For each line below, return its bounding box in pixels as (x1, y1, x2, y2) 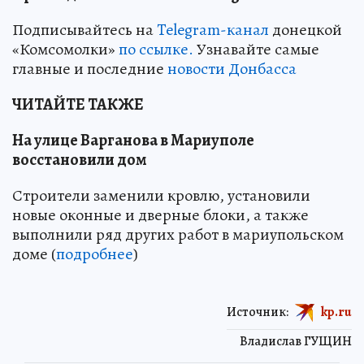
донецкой (269, 19, 342, 41)
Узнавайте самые (193, 38, 319, 61)
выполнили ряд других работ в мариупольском (12, 223, 344, 246)
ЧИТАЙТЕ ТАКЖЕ (12, 93, 144, 116)
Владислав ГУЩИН (240, 332, 352, 351)
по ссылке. (119, 38, 193, 61)
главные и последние (12, 58, 167, 80)
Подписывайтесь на (12, 19, 157, 41)
